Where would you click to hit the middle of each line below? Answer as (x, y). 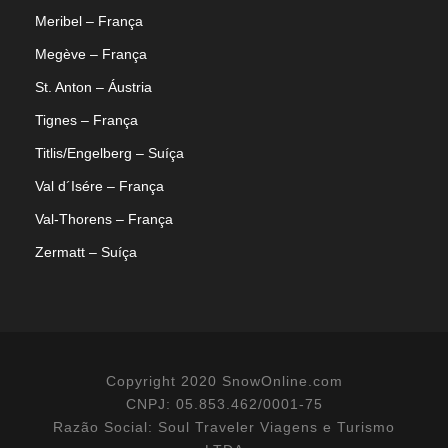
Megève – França (91, 54)
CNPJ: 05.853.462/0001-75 (224, 404)
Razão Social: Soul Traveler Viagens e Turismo (224, 427)
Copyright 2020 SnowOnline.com (224, 381)
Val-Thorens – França (104, 219)
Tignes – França (86, 120)
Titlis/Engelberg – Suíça (109, 153)
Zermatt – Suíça (86, 252)
